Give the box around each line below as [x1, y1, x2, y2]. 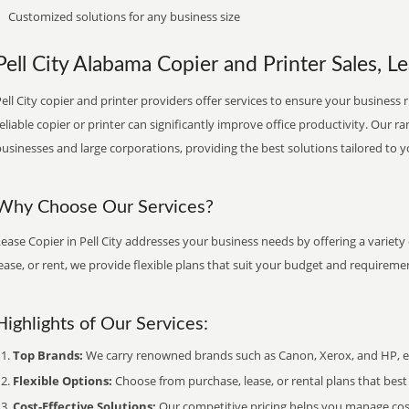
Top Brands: [13, 347, 83, 363]
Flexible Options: [13, 372, 112, 389]
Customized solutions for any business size [8, 8, 240, 25]
